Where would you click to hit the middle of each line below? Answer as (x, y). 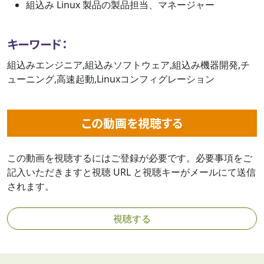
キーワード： (37, 44)
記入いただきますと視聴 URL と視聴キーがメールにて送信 (131, 172)
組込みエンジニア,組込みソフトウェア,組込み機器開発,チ (128, 65)
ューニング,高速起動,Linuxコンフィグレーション (111, 79)
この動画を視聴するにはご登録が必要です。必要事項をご (130, 158)
